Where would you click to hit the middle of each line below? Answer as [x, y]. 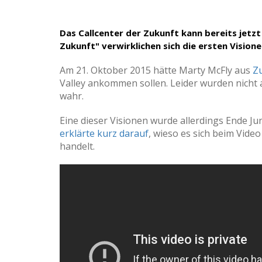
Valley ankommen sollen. [115, 83]
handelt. [78, 146]
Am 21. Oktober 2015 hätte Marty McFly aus [156, 70]
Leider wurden [203, 83]
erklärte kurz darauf [104, 133]
